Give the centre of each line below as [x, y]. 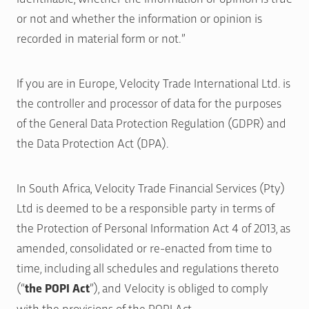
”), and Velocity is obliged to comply [179, 287]
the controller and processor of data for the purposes [149, 102]
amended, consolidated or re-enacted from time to [144, 247]
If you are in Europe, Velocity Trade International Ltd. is [153, 82]
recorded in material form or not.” [101, 37]
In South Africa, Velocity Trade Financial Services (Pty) [151, 187]
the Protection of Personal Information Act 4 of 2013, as [153, 227]
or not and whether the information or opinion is [139, 17]
